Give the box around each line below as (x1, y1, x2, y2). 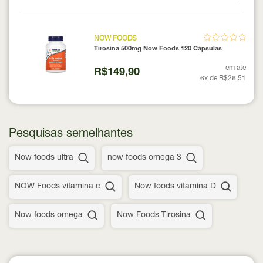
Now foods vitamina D (134, 182, 216, 191)
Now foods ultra (15, 153, 73, 162)
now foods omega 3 (107, 153, 181, 162)
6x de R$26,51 (200, 75, 246, 82)
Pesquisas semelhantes (9, 128, 133, 140)
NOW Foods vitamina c (15, 182, 100, 191)
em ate (225, 64, 246, 72)
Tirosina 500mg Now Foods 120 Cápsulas (93, 45, 222, 52)
